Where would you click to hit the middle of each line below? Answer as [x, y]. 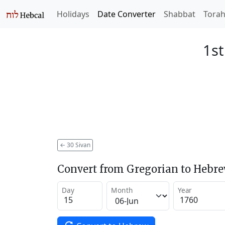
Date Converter [127, 14]
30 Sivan [78, 145]
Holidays [73, 14]
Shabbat [180, 14]
